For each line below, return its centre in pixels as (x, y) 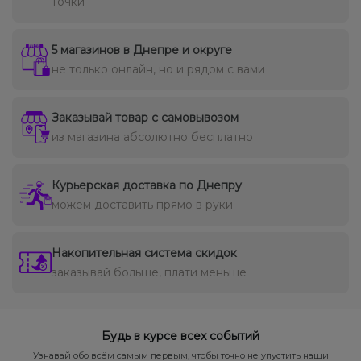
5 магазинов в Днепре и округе (142, 50)
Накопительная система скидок (144, 253)
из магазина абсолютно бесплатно (152, 137)
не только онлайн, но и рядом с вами (158, 69)
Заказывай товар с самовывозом (145, 117)
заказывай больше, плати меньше (149, 272)
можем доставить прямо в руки (142, 204)
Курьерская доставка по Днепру (147, 185)
